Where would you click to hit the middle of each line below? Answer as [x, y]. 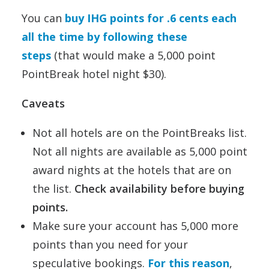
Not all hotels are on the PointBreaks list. [140, 133]
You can [43, 18]
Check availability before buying [159, 189]
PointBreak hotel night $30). [94, 74]
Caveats [43, 103]
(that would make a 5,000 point [133, 55]
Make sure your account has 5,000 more [135, 226]
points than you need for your [110, 244]
